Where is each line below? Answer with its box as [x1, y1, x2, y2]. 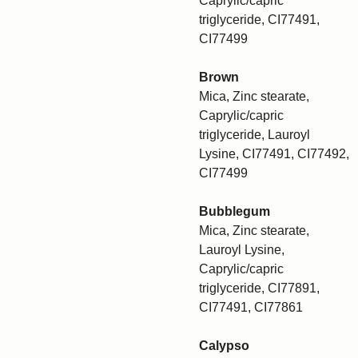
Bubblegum [199, 205, 270, 218]
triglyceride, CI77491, [199, 13, 320, 26]
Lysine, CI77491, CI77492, [199, 147, 349, 161]
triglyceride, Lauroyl [199, 128, 310, 141]
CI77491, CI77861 [199, 300, 303, 314]
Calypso [199, 339, 249, 352]
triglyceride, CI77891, [199, 281, 320, 295]
